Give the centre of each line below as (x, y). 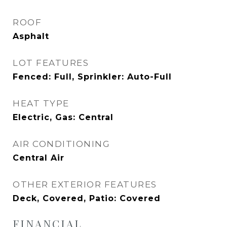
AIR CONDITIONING (61, 144)
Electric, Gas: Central (63, 117)
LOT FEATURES (51, 63)
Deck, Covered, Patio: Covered (87, 198)
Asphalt (31, 36)
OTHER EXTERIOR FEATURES (85, 184)
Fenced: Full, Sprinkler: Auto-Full (92, 77)
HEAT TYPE (41, 103)
